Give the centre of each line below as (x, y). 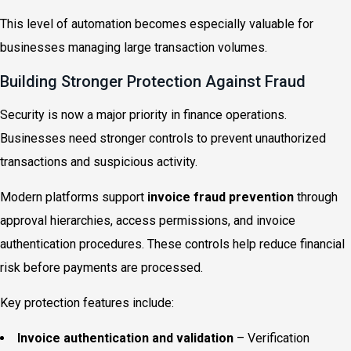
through (316, 197)
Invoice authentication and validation (125, 338)
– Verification (271, 338)
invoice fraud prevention (221, 197)
